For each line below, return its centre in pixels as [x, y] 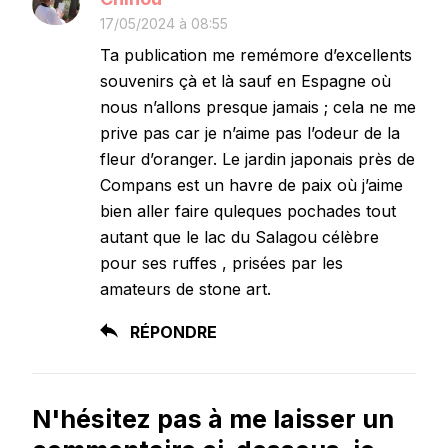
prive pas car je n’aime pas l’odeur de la [250, 132]
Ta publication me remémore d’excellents [256, 54]
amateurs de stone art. [185, 288]
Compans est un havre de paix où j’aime [251, 184]
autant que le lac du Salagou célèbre [239, 236]
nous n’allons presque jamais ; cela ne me [258, 106]
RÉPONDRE [173, 331]
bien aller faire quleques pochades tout [248, 210]
